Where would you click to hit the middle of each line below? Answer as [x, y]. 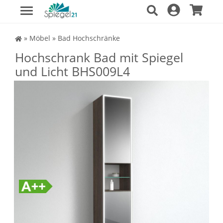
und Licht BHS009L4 [72, 71]
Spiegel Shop [28, 38]
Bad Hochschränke [89, 38]
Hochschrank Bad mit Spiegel [99, 57]
